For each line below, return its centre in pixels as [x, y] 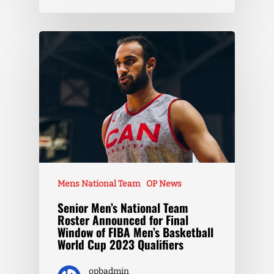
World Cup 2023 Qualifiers [120, 245]
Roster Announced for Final [123, 220]
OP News [164, 184]
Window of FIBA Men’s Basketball [135, 232]
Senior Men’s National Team [123, 208]
